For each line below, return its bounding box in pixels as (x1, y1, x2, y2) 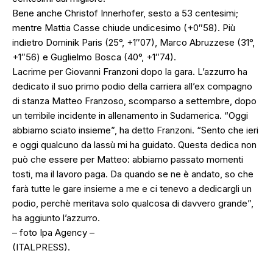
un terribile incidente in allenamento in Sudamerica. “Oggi (12, 110, 248, 122)
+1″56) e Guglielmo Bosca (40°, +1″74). (12, 51, 176, 63)
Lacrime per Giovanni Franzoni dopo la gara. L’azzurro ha (12, 66, 247, 78)
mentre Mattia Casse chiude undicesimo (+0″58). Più (12, 22, 235, 34)
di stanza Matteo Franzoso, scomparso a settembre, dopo (12, 95, 257, 107)
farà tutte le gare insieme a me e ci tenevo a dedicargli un (12, 183, 252, 195)
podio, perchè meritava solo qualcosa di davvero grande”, (12, 197, 253, 210)
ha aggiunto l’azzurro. (12, 212, 100, 224)
